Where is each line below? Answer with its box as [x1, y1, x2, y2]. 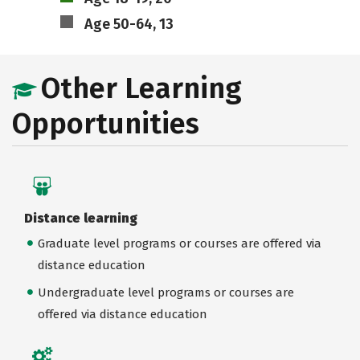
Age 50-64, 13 [84, 15, 174, 33]
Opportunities [12, 106, 199, 141]
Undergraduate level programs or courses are [37, 284, 294, 300]
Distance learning [24, 211, 137, 226]
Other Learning [41, 71, 242, 106]
